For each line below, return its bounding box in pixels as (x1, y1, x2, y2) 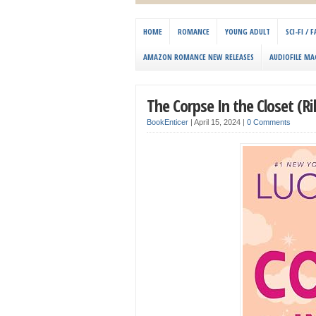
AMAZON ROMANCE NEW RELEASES (143, 51, 254, 63)
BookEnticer (147, 118, 188, 127)
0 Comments (247, 118, 291, 127)
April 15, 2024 (194, 118, 243, 127)
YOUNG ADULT (225, 26, 270, 37)
